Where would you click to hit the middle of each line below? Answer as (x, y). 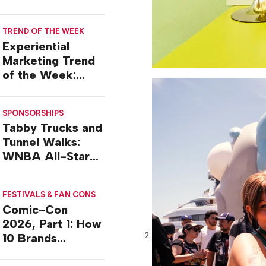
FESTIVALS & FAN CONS (49, 194)
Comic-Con (35, 209)
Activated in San (48, 252)
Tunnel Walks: (41, 142)
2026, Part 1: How (52, 224)
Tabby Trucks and (52, 128)
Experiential (36, 46)
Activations (34, 185)
